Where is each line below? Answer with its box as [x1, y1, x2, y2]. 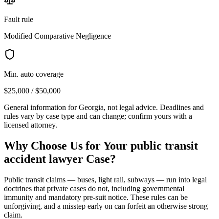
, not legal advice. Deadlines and [104, 103, 204, 111]
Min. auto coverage [4, 69, 64, 78]
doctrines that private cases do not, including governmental [4, 184, 184, 193]
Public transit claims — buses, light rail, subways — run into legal [4, 175, 207, 184]
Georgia [79, 103, 104, 111]
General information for [4, 103, 79, 111]
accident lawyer [4, 152, 83, 165]
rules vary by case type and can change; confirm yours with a [4, 111, 192, 120]
